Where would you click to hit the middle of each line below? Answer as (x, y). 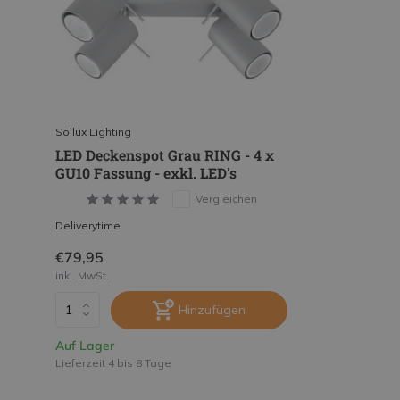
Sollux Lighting (93, 131)
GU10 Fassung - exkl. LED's (146, 172)
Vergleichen (226, 198)
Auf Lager (85, 345)
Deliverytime (88, 225)
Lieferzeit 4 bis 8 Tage (113, 362)
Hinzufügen (212, 309)
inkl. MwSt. (82, 275)
